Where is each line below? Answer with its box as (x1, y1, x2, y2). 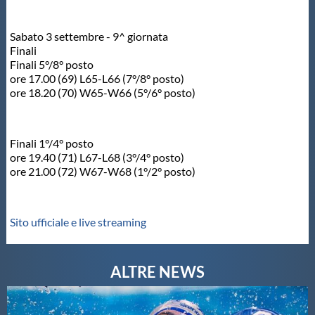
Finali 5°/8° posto (9, 57, 94, 71)
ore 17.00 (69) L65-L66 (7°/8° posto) (9, 71, 184, 85)
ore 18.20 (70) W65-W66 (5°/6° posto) (9, 85, 195, 99)
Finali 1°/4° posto (9, 136, 94, 150)
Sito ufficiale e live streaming (9, 214, 146, 229)
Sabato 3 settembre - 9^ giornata (9, 29, 168, 43)
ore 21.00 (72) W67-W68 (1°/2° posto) (9, 164, 195, 178)
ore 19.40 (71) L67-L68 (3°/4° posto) (9, 150, 184, 164)
